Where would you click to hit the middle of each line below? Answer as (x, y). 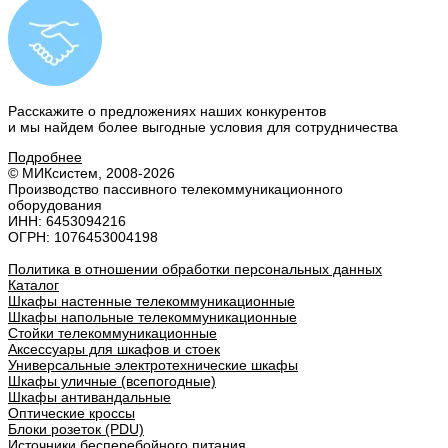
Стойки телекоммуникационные (112, 333)
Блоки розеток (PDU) (76, 429)
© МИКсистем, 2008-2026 (91, 173)
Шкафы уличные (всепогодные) (112, 381)
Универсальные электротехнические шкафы (153, 365)
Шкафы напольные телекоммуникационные (152, 317)
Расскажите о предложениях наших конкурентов (167, 111)
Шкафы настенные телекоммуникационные (151, 301)
